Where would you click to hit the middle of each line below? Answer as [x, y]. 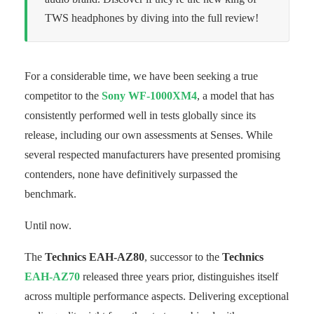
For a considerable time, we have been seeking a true [141, 76]
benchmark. [50, 193]
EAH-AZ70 [52, 276]
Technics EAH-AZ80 [95, 257]
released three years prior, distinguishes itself [179, 276]
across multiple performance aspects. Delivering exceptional [157, 296]
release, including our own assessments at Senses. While [149, 135]
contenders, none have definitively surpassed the [131, 174]
